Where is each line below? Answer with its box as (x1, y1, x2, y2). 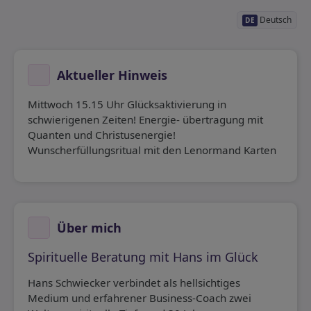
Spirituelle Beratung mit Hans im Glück (28, 249, 258, 266)
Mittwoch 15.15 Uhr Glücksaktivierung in (28, 97, 226, 112)
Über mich (53, 219, 121, 237)
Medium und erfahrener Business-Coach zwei (28, 291, 251, 305)
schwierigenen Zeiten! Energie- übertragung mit (28, 112, 263, 127)
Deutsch (258, 14, 292, 26)
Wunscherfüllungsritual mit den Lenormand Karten (28, 143, 276, 158)
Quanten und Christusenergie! (28, 128, 176, 142)
